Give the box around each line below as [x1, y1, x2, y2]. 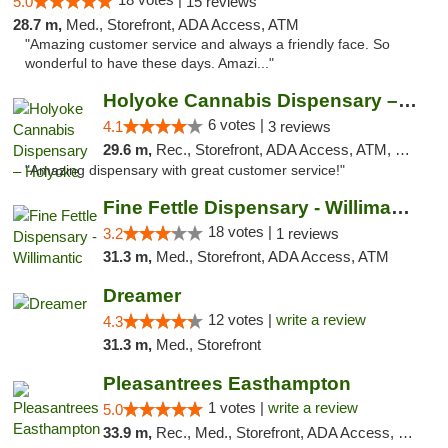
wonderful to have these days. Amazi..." [25, 56, 274, 71]
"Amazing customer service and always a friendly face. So [25, 37, 390, 52]
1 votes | [207, 399, 268, 416]
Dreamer [102, 285, 181, 306]
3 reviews [267, 118, 331, 135]
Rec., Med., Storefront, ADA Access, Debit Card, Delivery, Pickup [155, 424, 398, 441]
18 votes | [207, 223, 276, 240]
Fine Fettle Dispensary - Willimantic [390, 197, 410, 218]
